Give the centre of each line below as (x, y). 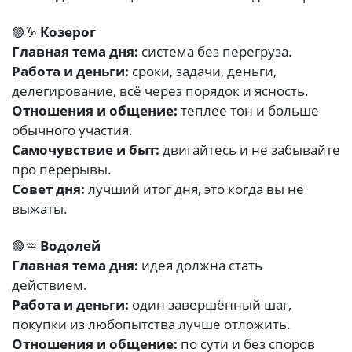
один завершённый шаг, (210, 305)
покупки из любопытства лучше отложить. (151, 324)
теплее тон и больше (248, 111)
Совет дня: (48, 189)
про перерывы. (62, 170)
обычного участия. (72, 130)
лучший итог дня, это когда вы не (194, 189)
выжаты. (40, 209)
